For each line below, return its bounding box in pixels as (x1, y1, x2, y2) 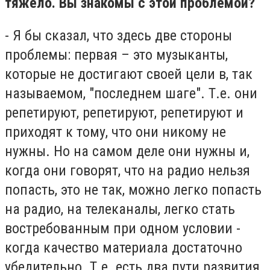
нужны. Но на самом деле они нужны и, (5, 142, 250, 160)
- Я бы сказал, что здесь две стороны (5, 27, 232, 44)
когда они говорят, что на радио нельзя (5, 162, 250, 179)
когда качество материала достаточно (5, 239, 242, 256)
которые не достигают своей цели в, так (5, 65, 253, 83)
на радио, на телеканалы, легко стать (5, 200, 235, 218)
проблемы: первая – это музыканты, (5, 46, 228, 63)
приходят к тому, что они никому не (5, 123, 226, 140)
